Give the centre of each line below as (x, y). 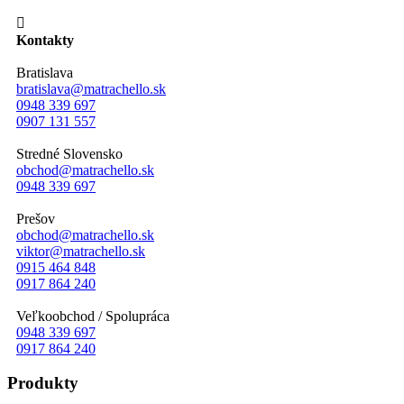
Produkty (43, 383)
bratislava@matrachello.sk (91, 88)
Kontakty (45, 40)
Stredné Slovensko (69, 153)
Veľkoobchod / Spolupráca (93, 316)
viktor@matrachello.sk (81, 251)
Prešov (36, 218)
